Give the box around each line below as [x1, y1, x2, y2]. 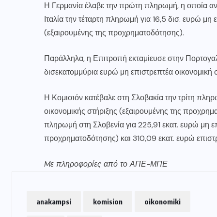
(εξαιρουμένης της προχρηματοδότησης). [44, 28, 184, 38]
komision [93, 197, 123, 206]
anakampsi [36, 197, 71, 206]
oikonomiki [144, 197, 181, 206]
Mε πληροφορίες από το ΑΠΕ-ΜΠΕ [44, 159, 168, 170]
